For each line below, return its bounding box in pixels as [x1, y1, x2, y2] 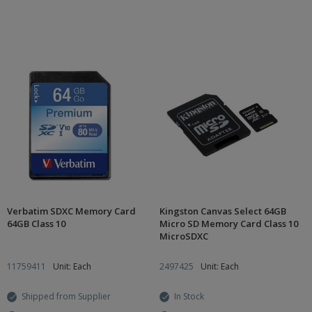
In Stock [174, 290, 204, 302]
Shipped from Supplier [22, 290, 111, 302]
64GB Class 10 [7, 217, 65, 230]
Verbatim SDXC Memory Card [7, 205, 136, 217]
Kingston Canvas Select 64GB [159, 205, 286, 217]
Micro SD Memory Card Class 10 [159, 217, 298, 230]
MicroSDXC [159, 230, 208, 242]
